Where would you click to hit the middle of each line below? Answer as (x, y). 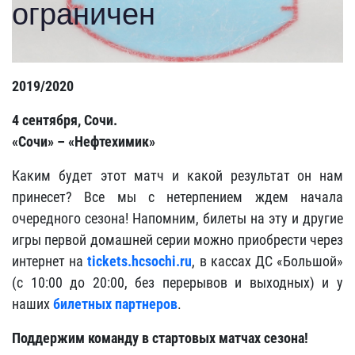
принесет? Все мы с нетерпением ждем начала (177, 197)
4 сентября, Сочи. (65, 120)
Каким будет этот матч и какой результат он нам (177, 175)
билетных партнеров (115, 303)
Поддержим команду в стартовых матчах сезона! (160, 338)
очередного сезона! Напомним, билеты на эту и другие (177, 218)
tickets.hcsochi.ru (140, 261)
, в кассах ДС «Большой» (268, 261)
